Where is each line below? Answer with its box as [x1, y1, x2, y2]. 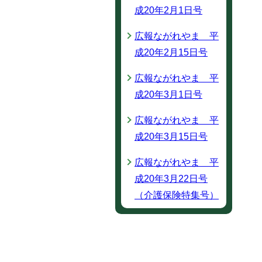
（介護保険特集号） [135, 190, 219, 200]
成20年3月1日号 [135, 89, 202, 99]
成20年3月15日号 [135, 132, 208, 142]
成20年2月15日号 [135, 47, 208, 57]
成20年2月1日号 [135, 5, 202, 15]
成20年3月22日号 [135, 174, 208, 184]
